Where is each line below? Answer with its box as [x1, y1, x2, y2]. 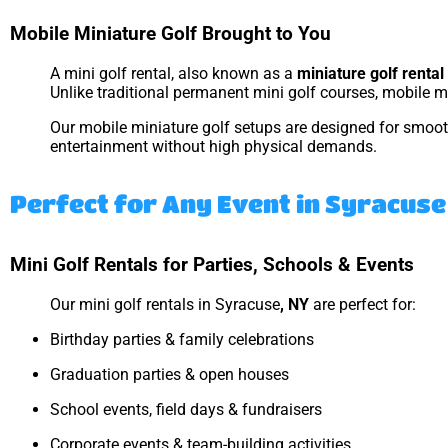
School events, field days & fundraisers [50, 400, 322, 420]
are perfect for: [309, 295, 416, 315]
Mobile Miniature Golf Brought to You [10, 23, 331, 46]
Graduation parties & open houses [50, 365, 289, 385]
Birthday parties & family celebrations [50, 330, 314, 350]
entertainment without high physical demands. [50, 136, 377, 156]
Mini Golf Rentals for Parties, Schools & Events [10, 254, 414, 277]
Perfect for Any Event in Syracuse [10, 189, 446, 217]
